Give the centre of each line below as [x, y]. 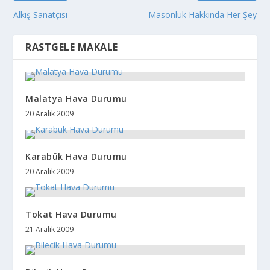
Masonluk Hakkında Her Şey [202, 14]
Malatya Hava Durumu [76, 98]
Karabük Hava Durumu [76, 156]
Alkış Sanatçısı [41, 14]
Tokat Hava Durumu [71, 214]
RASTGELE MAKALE [72, 47]
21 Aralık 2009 [50, 229]
